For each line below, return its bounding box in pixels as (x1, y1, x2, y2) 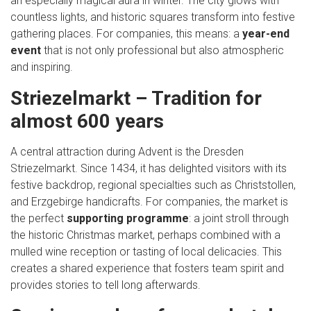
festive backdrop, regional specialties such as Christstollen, (10, 178, 296, 192)
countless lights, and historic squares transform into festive (10, 10, 295, 24)
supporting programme (67, 212, 189, 225)
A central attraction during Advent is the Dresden (10, 145, 244, 158)
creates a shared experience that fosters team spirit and (10, 262, 284, 275)
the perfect (10, 212, 67, 225)
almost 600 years (10, 110, 164, 133)
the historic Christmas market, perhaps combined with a (10, 228, 280, 242)
